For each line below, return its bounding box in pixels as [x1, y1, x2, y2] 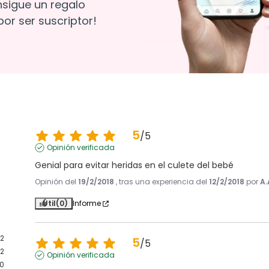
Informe [73, 198, 101, 209]
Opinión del [35, 177, 79, 187]
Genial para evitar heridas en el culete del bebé [35, 159, 234, 172]
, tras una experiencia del [116, 177, 210, 187]
